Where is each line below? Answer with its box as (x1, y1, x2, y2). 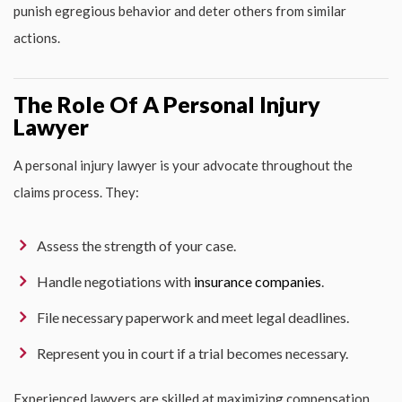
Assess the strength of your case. (37, 236, 236, 254)
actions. (13, 29, 60, 46)
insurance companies (194, 272, 321, 290)
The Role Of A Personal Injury (13, 90, 320, 118)
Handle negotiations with (37, 272, 194, 290)
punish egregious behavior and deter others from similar (13, 2, 346, 19)
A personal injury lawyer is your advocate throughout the (13, 156, 353, 173)
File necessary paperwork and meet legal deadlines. (37, 308, 349, 326)
